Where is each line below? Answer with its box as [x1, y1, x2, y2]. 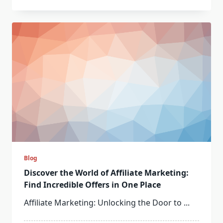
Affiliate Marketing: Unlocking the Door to [24, 197, 182, 208]
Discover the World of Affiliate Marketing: [24, 167, 189, 178]
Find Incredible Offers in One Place [24, 179, 161, 190]
